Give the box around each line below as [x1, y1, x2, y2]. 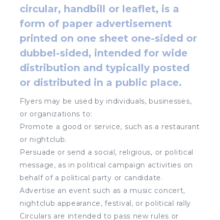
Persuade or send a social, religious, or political [20, 147, 194, 157]
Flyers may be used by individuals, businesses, [20, 96, 192, 106]
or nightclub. [20, 135, 67, 144]
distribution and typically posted [20, 61, 190, 74]
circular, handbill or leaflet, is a [20, 2, 179, 15]
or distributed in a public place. [20, 76, 182, 88]
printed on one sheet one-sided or [20, 32, 197, 44]
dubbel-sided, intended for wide [20, 47, 188, 59]
